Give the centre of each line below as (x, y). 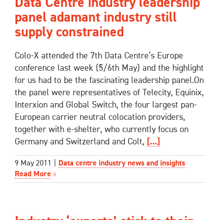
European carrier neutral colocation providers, (100, 118)
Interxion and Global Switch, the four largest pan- (106, 105)
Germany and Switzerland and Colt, (81, 142)
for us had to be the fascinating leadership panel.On (109, 81)
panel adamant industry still (96, 18)
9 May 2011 (33, 163)
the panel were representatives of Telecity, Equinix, (109, 93)
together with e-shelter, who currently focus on (102, 130)
